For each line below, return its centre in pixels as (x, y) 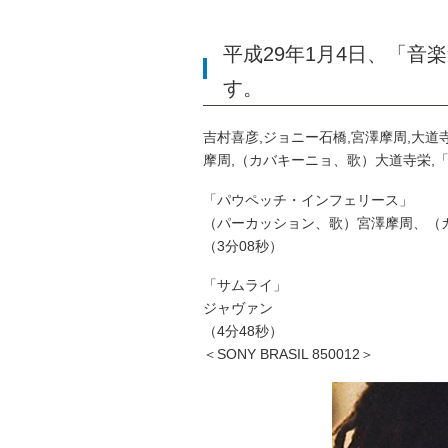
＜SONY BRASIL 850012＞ (288, 355)
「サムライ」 (245, 286)
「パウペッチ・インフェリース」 (308, 200)
